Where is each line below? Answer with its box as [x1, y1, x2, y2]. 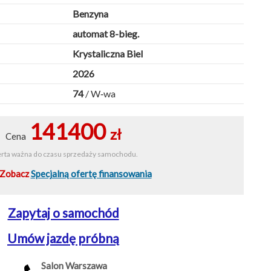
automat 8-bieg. [72, 28, 139, 40]
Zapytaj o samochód [7, 205, 119, 221]
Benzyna [72, 8, 108, 20]
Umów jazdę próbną [7, 230, 119, 246]
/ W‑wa [85, 88, 116, 100]
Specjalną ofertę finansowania [30, 168, 152, 180]
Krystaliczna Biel [72, 48, 143, 60]
